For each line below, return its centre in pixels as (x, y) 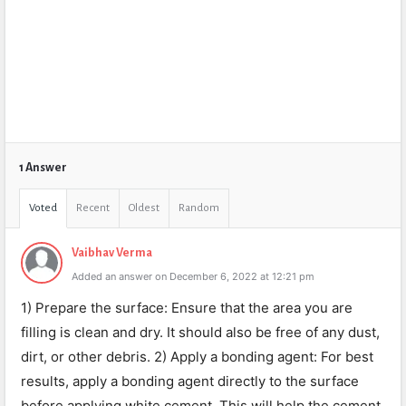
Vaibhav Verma (112, 253)
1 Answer (43, 168)
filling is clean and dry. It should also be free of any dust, (200, 332)
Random (199, 208)
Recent (93, 208)
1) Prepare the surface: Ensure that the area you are (187, 308)
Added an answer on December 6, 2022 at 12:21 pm (193, 276)
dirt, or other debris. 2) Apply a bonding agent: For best (197, 357)
